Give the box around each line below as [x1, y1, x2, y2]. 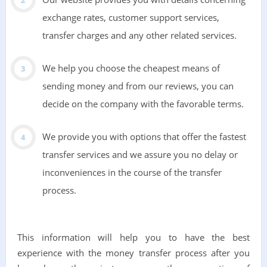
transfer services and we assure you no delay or [42, 148, 238, 160]
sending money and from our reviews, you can [42, 79, 234, 92]
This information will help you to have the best [17, 231, 250, 243]
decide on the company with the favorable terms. [42, 97, 244, 110]
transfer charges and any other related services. [42, 29, 237, 41]
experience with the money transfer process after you [17, 246, 250, 259]
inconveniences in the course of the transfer [42, 166, 222, 178]
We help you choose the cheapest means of [42, 61, 220, 74]
